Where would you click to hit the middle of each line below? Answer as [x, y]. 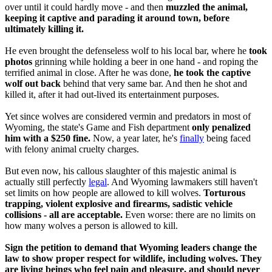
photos [19, 62]
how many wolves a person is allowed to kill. [91, 226]
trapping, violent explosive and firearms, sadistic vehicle [119, 204]
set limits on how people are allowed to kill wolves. [104, 193]
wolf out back [33, 84]
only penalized [221, 127]
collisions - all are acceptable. [64, 215]
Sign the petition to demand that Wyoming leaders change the [131, 248]
